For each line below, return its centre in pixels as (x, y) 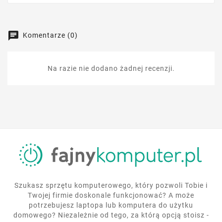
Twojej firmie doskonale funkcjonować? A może (111, 195)
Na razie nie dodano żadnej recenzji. (111, 69)
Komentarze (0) (49, 35)
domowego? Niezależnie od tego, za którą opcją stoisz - (111, 215)
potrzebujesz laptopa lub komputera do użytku (111, 205)
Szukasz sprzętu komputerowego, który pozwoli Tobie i (111, 186)
